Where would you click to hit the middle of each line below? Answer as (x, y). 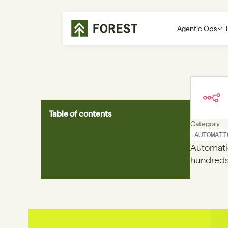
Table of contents (80, 114)
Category (205, 124)
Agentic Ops (197, 28)
